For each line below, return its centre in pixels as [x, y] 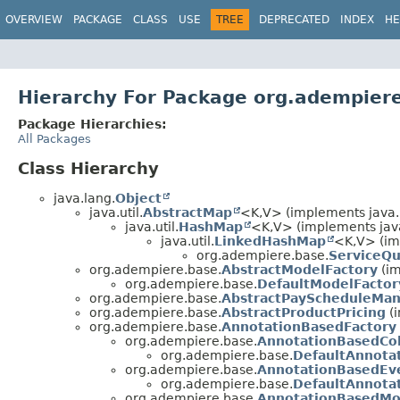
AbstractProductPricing [304, 312]
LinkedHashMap [270, 241]
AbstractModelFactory [300, 269]
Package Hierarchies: [92, 124]
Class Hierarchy [88, 168]
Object [138, 198]
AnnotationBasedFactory [309, 326]
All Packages [54, 138]
